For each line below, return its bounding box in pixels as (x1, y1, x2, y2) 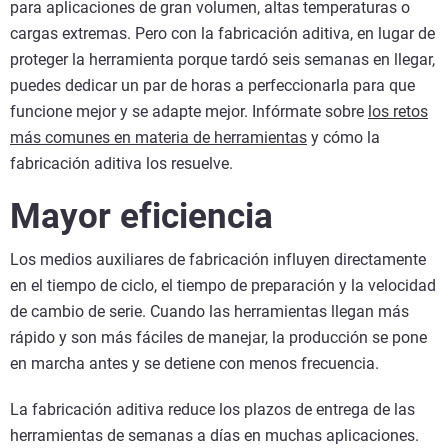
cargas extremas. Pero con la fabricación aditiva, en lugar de (10, 23, 435, 43)
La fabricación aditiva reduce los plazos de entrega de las (10, 399, 415, 419)
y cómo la (307, 127, 380, 147)
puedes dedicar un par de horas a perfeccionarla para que (10, 75, 415, 95)
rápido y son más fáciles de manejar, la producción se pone (10, 327, 427, 347)
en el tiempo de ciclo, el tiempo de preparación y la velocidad (10, 275, 436, 295)
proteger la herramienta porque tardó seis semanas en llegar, (10, 49, 435, 69)
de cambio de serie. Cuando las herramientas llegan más (10, 301, 409, 321)
